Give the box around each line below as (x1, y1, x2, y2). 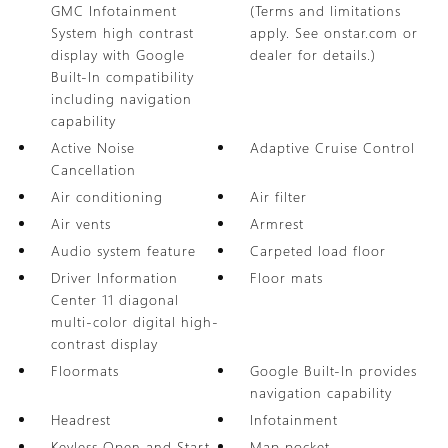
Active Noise (50, 138, 135, 157)
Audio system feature (50, 241, 196, 260)
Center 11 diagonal (50, 290, 179, 309)
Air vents (50, 214, 111, 233)
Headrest (50, 410, 111, 429)
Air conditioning (50, 187, 163, 206)
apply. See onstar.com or (250, 23, 419, 42)
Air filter (250, 187, 308, 206)
